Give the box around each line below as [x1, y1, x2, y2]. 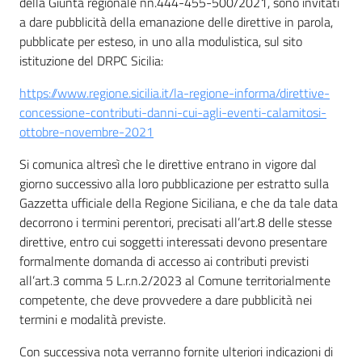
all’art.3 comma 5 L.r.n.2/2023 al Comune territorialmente [19, 270, 330, 290]
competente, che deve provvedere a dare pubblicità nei [19, 289, 312, 309]
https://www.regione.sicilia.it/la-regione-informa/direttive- [19, 82, 330, 103]
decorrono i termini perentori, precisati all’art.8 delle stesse [19, 212, 332, 232]
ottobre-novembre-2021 [19, 121, 154, 141]
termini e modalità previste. [19, 309, 166, 329]
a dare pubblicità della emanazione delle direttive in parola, [19, 11, 333, 32]
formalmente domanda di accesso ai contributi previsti [19, 250, 309, 271]
